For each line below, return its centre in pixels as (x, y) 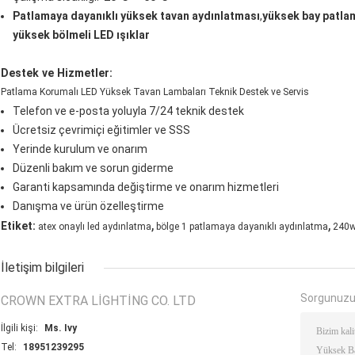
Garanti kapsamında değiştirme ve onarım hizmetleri (146, 187)
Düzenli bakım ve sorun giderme (93, 168)
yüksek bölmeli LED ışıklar (81, 35)
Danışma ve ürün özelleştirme (88, 206)
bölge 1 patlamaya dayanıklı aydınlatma (242, 227)
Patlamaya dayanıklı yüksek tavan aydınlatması (136, 16)
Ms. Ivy (61, 328)
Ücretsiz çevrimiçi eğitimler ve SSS (101, 130)
